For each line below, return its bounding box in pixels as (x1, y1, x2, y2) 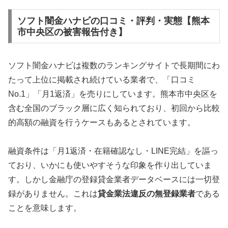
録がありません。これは (8, 189, 98, 198)
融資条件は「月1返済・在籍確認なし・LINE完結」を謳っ (8, 147, 218, 156)
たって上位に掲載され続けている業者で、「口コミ (8, 75, 195, 84)
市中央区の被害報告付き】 (17, 26, 127, 37)
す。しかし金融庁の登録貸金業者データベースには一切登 (8, 175, 220, 184)
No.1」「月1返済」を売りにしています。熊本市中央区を (8, 89, 217, 98)
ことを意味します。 (8, 204, 81, 213)
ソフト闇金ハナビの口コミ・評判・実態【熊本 (17, 15, 210, 26)
